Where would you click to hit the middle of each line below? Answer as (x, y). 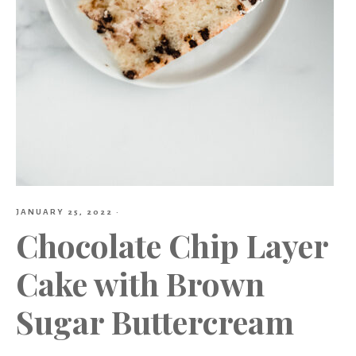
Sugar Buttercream (155, 321)
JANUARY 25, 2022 (64, 211)
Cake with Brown (140, 283)
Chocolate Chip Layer (172, 245)
